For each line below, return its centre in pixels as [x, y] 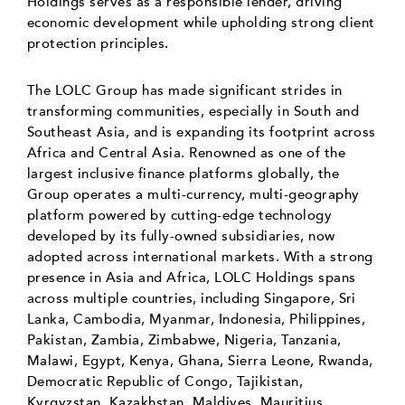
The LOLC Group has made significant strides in [185, 90]
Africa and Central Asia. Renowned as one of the [187, 152]
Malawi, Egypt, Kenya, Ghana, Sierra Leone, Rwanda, [200, 360]
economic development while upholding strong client [201, 22]
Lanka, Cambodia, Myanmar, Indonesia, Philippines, [197, 319]
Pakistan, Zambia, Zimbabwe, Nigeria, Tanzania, [184, 339]
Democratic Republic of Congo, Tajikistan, [165, 381]
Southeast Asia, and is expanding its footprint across [202, 132]
